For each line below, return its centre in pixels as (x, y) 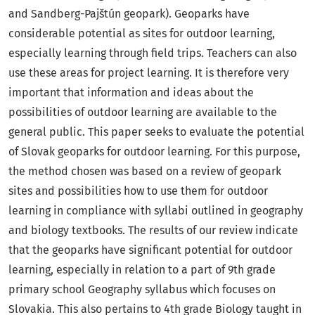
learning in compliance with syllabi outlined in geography (156, 211)
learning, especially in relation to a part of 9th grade (142, 270)
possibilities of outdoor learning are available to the (143, 112)
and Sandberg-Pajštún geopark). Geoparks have (129, 14)
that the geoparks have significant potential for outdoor (150, 250)
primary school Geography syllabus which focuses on (142, 290)
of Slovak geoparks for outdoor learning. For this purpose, (154, 152)
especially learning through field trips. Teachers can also (153, 53)
